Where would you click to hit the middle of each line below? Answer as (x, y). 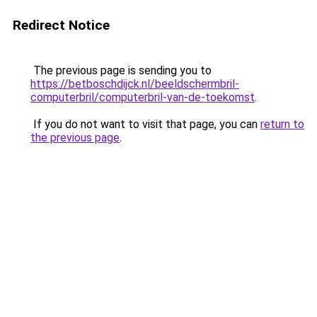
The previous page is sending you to (121, 70)
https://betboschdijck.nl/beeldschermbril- (135, 84)
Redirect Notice (61, 25)
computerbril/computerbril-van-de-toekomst (143, 97)
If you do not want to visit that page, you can (145, 124)
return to (282, 124)
